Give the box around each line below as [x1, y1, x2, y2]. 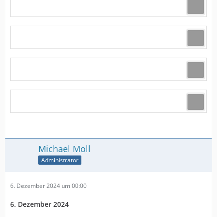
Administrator [41, 155, 78, 164]
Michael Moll [38, 143, 91, 155]
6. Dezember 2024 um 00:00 [10, 182, 87, 190]
